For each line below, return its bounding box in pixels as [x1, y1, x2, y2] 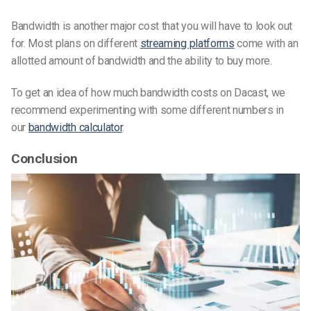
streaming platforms [140, 36, 235, 50]
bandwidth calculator [28, 120, 123, 134]
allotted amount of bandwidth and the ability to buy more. [11, 53, 272, 67]
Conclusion [11, 150, 78, 167]
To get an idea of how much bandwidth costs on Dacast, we [11, 85, 286, 99]
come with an [234, 36, 299, 50]
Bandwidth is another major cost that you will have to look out [11, 19, 293, 33]
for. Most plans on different [11, 36, 140, 50]
